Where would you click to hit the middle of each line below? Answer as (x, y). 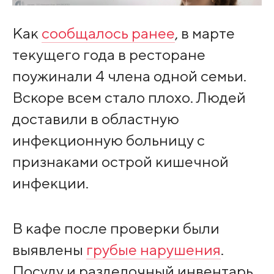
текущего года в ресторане (109, 54)
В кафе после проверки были (116, 228)
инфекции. (50, 183)
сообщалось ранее (108, 33)
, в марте (205, 33)
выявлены (49, 249)
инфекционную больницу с (108, 140)
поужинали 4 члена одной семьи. (129, 76)
